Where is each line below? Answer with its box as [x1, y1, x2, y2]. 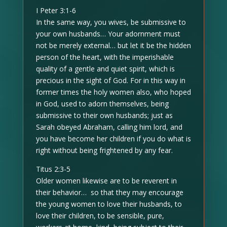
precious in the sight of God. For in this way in [35, 75, 185, 85]
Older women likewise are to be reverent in [35, 176, 177, 185]
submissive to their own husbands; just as [35, 110, 173, 120]
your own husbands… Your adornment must [35, 29, 180, 39]
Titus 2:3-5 [35, 164, 70, 174]
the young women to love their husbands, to [35, 199, 182, 209]
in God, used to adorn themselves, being [35, 99, 169, 108]
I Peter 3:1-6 [35, 6, 76, 15]
